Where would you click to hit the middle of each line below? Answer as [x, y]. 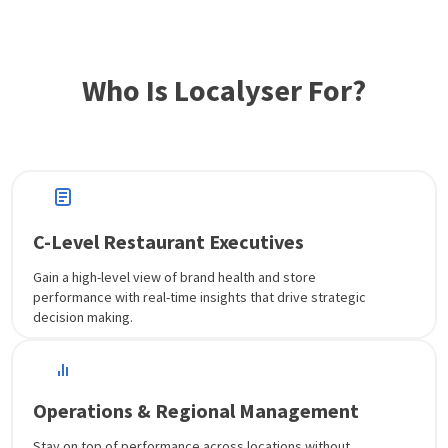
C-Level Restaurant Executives [169, 241]
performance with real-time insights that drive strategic [200, 296]
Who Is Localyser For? [224, 89]
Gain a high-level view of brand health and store [175, 276]
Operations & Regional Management [196, 410]
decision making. [83, 316]
